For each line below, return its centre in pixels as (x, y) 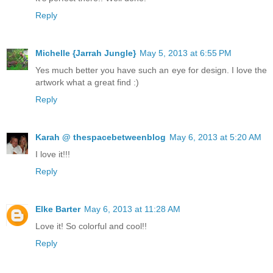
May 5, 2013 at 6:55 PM (186, 53)
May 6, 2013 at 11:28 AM (132, 209)
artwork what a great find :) (87, 82)
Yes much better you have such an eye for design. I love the (151, 70)
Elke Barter (58, 209)
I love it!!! (53, 154)
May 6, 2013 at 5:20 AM (215, 137)
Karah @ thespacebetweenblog (101, 137)
